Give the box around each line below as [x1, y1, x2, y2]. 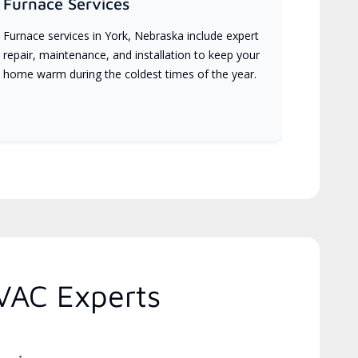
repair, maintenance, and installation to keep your [3, 46, 261, 62]
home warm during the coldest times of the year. [3, 66, 257, 82]
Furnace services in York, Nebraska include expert [3, 27, 260, 43]
